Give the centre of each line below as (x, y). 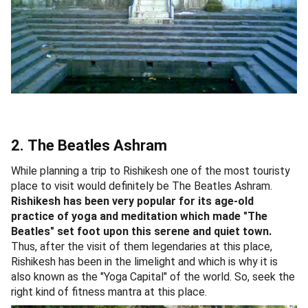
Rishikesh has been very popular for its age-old (132, 201)
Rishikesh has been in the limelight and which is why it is (144, 261)
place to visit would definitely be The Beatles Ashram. (142, 186)
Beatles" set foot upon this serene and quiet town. (141, 231)
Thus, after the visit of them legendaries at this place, (142, 246)
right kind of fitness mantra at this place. (112, 291)
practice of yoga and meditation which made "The (139, 216)
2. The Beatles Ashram (89, 145)
